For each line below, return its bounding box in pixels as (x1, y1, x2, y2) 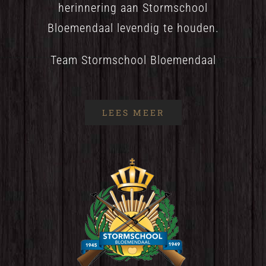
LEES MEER (102, 107, 164, 118)
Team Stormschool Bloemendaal (50, 53, 216, 67)
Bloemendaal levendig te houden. (47, 21, 219, 35)
